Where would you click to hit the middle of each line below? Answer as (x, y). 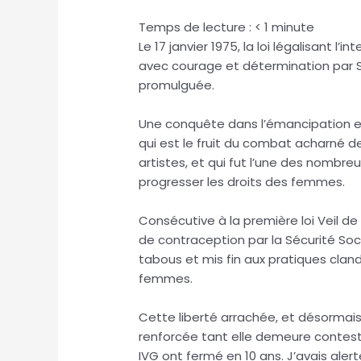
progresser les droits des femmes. (242, 181)
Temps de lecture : (197, 27)
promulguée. (177, 85)
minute (293, 27)
